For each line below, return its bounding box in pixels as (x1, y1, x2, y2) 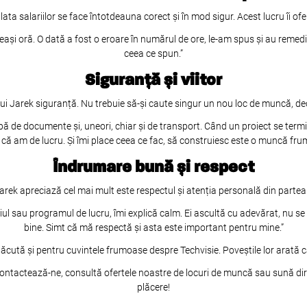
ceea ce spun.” (124, 48, 183, 59)
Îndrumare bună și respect (53, 159, 254, 175)
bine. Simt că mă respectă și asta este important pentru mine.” (23, 222, 284, 233)
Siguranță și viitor (85, 72, 222, 88)
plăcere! (137, 282, 170, 293)
